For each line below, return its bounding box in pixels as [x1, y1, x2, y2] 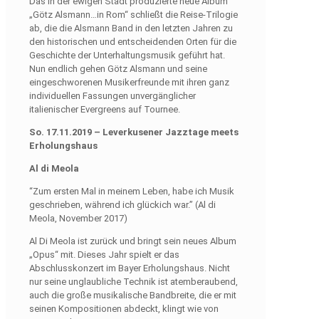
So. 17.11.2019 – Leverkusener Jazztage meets [29, 126, 239, 137]
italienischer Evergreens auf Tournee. [29, 103, 180, 115]
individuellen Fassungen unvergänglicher [29, 90, 196, 101]
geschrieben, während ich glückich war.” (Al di [29, 199, 216, 210]
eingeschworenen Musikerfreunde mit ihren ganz [29, 76, 229, 88]
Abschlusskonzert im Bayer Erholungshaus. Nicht [29, 262, 230, 273]
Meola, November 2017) [29, 212, 127, 224]
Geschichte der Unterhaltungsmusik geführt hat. [29, 49, 225, 61]
